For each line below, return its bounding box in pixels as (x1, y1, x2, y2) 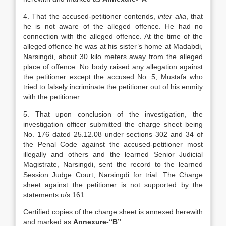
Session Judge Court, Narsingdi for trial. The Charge (23, 171, 203, 179)
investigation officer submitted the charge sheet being (23, 120, 203, 128)
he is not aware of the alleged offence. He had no (23, 22, 203, 30)
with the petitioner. (23, 93, 81, 101)
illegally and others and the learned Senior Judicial (23, 150, 203, 158)
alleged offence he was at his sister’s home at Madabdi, (23, 42, 203, 50)
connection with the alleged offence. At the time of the (23, 32, 203, 40)
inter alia (158, 12, 186, 20)
